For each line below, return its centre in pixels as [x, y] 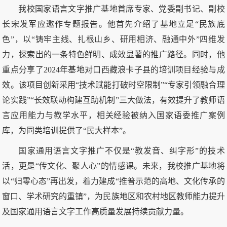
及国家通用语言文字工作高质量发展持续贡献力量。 [96, 212]
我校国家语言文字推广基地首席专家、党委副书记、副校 [122, 9]
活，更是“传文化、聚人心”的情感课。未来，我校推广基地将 [113, 166]
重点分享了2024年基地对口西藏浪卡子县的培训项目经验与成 [113, 70]
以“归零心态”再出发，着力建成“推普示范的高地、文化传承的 [113, 181]
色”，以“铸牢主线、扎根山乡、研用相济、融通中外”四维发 [113, 40]
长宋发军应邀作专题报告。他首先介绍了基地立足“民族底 [113, 24]
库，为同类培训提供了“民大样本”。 [67, 131]
